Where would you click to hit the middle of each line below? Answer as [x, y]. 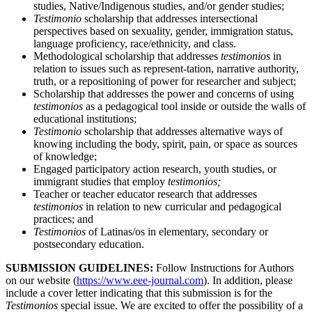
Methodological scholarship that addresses [127, 56]
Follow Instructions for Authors [224, 268]
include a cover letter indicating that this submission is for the [139, 293]
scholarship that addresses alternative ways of [182, 132]
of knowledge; [65, 157]
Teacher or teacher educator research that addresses [145, 194]
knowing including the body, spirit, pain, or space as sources [165, 144]
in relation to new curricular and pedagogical [182, 207]
